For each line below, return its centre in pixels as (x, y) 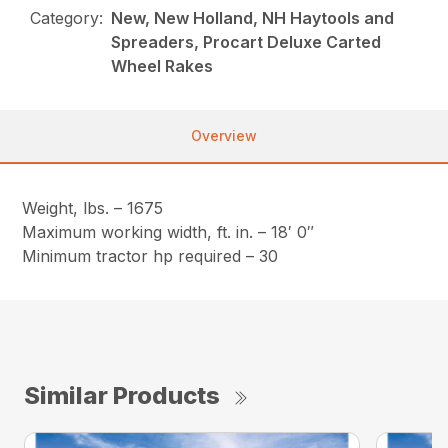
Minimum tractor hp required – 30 (150, 256)
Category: (67, 18)
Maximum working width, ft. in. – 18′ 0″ (168, 232)
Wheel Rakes (162, 66)
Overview (224, 136)
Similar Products (122, 396)
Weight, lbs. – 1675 (93, 208)
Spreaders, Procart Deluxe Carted (246, 42)
